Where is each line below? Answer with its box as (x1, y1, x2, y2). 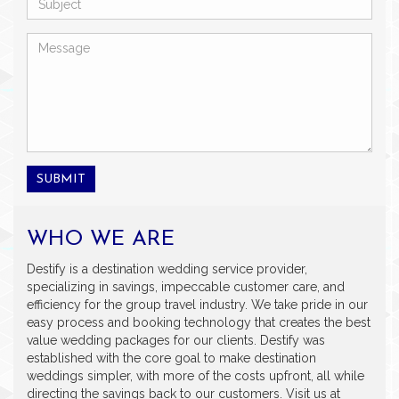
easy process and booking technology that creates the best (27, 315, 370, 330)
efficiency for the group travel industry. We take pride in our (27, 297, 368, 312)
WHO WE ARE (27, 229, 175, 250)
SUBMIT (37, 173, 85, 186)
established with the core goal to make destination (27, 351, 316, 365)
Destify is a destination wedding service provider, (27, 262, 307, 276)
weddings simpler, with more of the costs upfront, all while (27, 369, 364, 383)
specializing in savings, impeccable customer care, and (27, 280, 345, 294)
